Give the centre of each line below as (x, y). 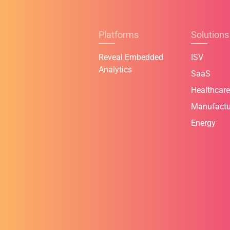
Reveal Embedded (131, 57)
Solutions (210, 35)
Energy (203, 123)
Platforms (119, 35)
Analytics (115, 70)
